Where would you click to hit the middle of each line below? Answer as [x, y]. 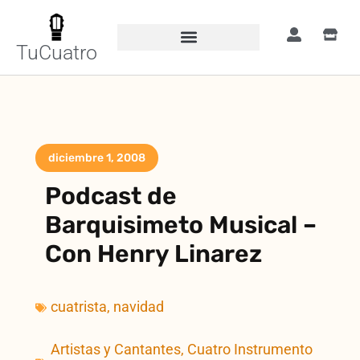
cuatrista [79, 307]
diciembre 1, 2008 [97, 158]
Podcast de [111, 196]
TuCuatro [57, 52]
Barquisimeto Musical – [181, 225]
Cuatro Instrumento [250, 350]
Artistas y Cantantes [116, 350]
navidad [139, 307]
